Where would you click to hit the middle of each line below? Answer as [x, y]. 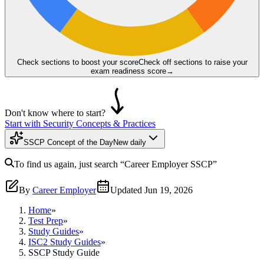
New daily [130, 142]
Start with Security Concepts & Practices [80, 123]
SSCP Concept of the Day [68, 142]
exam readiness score [128, 71]
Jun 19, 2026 [169, 190]
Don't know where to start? [55, 113]
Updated [126, 190]
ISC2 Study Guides [65, 242]
